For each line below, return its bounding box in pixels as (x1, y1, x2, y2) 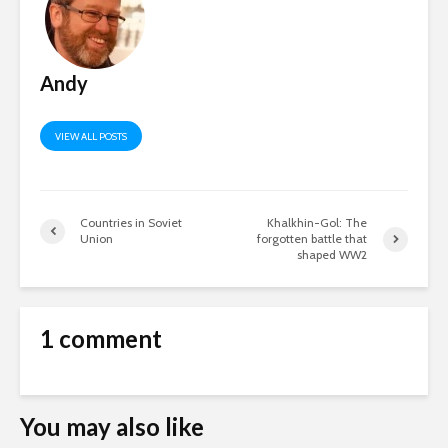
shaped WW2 (297, 247, 368, 263)
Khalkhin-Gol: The (267, 215, 368, 231)
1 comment (40, 324, 162, 354)
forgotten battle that (257, 231, 368, 247)
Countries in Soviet (80, 215, 182, 231)
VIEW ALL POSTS (55, 130, 127, 144)
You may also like (20, 412, 204, 442)
